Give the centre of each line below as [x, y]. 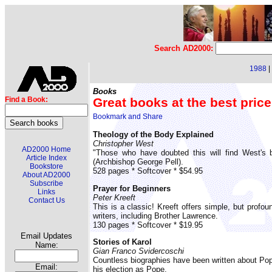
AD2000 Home [46, 149]
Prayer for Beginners [132, 188]
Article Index [46, 158]
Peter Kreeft [114, 197]
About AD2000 [46, 175]
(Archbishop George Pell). [138, 162]
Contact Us [46, 200]
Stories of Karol [122, 242]
